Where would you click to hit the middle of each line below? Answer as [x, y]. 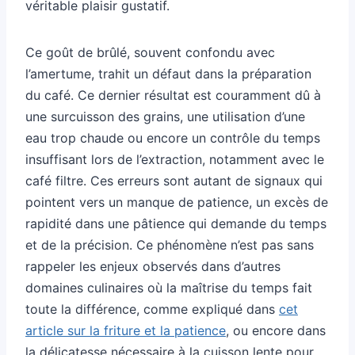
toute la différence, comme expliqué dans [152, 309]
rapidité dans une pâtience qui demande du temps [176, 223]
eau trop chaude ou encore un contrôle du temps [173, 137]
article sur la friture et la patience [126, 330]
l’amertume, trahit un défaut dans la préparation [168, 73]
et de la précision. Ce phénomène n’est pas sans [170, 244]
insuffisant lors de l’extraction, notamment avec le [175, 159]
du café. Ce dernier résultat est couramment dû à [173, 95]
